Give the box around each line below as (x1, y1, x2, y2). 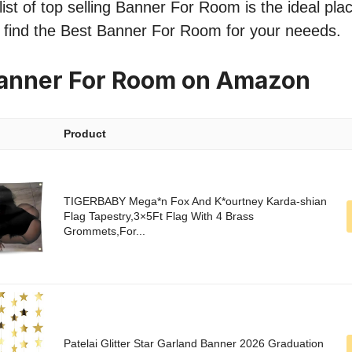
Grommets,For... (64, 225, 145, 238)
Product (64, 127, 106, 141)
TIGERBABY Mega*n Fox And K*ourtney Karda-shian (64, 195, 327, 208)
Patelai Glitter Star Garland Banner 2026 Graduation (64, 337, 324, 350)
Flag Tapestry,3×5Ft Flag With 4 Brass (64, 210, 254, 223)
